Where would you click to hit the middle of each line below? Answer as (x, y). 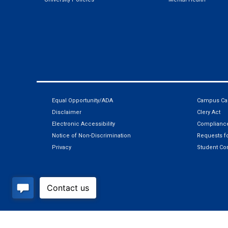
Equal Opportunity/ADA (82, 100)
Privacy (62, 147)
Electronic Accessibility (83, 124)
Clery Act (209, 112)
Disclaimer (67, 112)
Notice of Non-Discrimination (91, 135)
